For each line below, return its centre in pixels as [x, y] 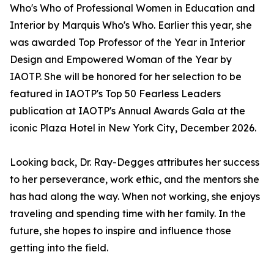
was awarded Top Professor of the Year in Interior [128, 43]
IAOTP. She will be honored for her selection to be [126, 77]
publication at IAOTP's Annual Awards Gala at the [128, 111]
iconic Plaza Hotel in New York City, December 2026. [133, 128]
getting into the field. [59, 248]
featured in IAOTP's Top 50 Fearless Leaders [115, 94]
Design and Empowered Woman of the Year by [121, 60]
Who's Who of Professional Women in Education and [132, 8]
